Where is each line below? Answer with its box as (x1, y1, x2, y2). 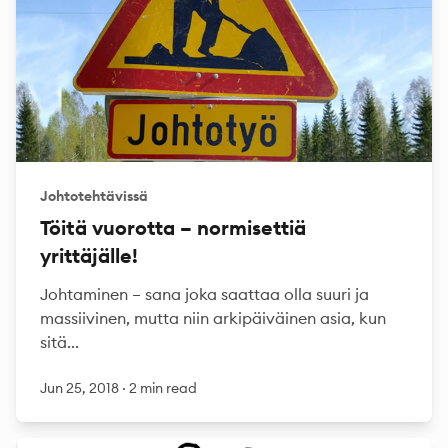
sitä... (40, 332, 79, 352)
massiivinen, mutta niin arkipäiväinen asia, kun (40, 308, 386, 328)
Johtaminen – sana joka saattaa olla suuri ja (40, 284, 369, 304)
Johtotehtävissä (40, 187, 148, 205)
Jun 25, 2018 (40, 379, 122, 397)
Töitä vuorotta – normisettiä (40, 215, 306, 240)
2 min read (129, 379, 197, 397)
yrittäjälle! (40, 243, 138, 268)
